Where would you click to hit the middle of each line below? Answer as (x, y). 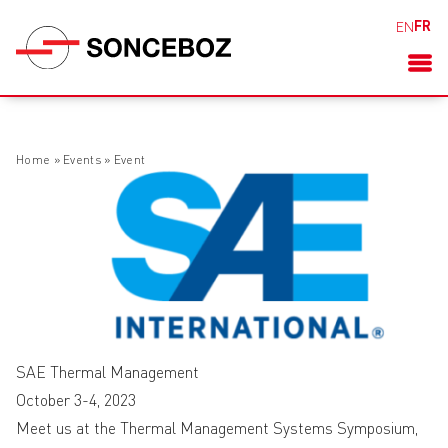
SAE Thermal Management (107, 374)
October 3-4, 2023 (76, 402)
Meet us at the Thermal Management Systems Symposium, (217, 430)
